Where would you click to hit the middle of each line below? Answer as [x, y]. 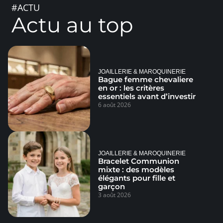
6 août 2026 [115, 105]
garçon [112, 186]
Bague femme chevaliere [146, 79]
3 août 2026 [115, 195]
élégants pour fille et [137, 178]
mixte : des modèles [136, 169]
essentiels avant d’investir [147, 96]
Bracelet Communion [139, 161]
